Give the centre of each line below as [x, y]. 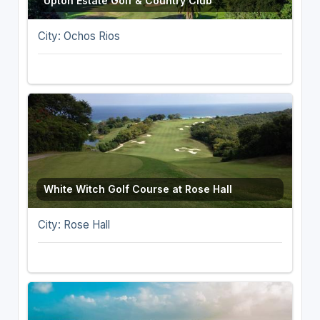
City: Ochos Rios [79, 36]
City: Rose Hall [74, 224]
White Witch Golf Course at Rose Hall [137, 189]
